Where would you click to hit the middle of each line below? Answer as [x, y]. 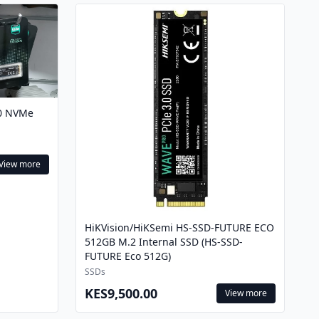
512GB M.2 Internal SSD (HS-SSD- [164, 242]
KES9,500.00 [121, 293]
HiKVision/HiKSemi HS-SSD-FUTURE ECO [179, 228]
